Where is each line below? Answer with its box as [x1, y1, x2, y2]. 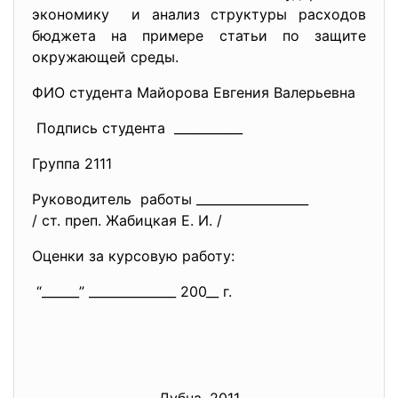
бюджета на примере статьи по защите [32, 27, 366, 44]
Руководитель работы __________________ [32, 190, 308, 208]
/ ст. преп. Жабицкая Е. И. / [32, 211, 222, 229]
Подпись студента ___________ [32, 119, 243, 137]
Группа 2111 [32, 155, 112, 172]
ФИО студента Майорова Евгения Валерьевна [32, 84, 355, 101]
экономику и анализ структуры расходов [32, 5, 366, 23]
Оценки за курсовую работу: [32, 247, 235, 265]
